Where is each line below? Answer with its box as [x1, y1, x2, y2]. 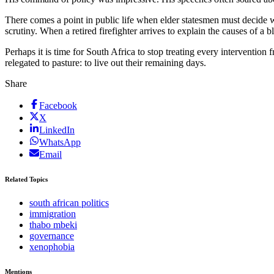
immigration [29, 209, 76, 220]
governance [29, 231, 74, 242]
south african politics [29, 198, 109, 209]
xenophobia [29, 242, 75, 253]
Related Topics [5, 175, 48, 183]
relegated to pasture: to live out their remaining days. [5, 57, 206, 68]
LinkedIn [39, 124, 75, 135]
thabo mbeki [29, 220, 77, 231]
